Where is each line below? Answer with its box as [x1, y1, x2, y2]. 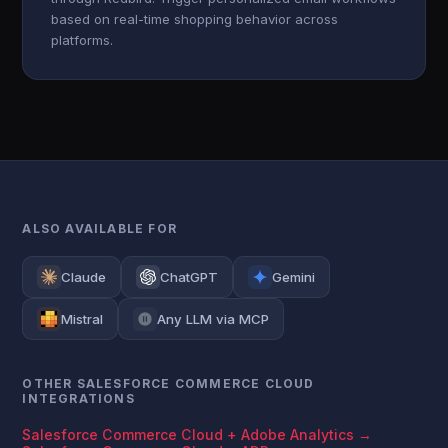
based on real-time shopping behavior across [51, 11, 339, 27]
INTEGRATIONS [22, 391, 135, 406]
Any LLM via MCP [157, 311, 270, 327]
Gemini [272, 269, 316, 285]
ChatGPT [160, 269, 219, 285]
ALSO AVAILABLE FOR [22, 221, 177, 236]
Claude [61, 269, 107, 285]
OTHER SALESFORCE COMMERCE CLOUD [22, 376, 315, 391]
